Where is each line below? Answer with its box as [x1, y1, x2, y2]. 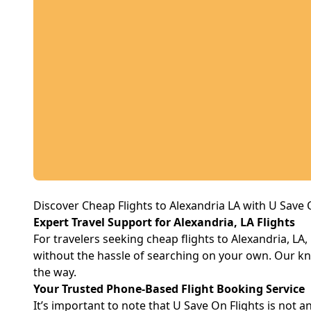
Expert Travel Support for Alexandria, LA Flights [33, 215, 295, 230]
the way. [33, 264, 76, 280]
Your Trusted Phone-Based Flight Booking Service [33, 281, 305, 296]
